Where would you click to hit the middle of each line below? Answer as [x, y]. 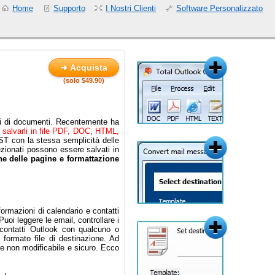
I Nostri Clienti [131, 8]
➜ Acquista [84, 68]
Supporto [69, 8]
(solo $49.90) [84, 80]
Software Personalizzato [219, 8]
